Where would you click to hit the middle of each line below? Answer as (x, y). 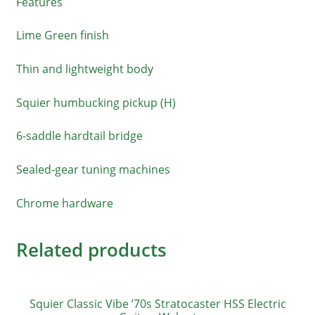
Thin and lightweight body (84, 69)
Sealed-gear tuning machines (93, 169)
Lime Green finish (62, 36)
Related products (91, 250)
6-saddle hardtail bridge (79, 136)
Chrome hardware (64, 203)
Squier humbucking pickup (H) (96, 102)
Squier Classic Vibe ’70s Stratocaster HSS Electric (157, 303)
